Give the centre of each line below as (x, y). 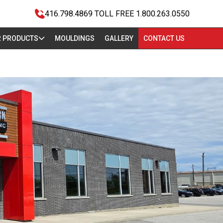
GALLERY (119, 38)
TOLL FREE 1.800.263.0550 (142, 14)
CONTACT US (164, 38)
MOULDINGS (74, 38)
